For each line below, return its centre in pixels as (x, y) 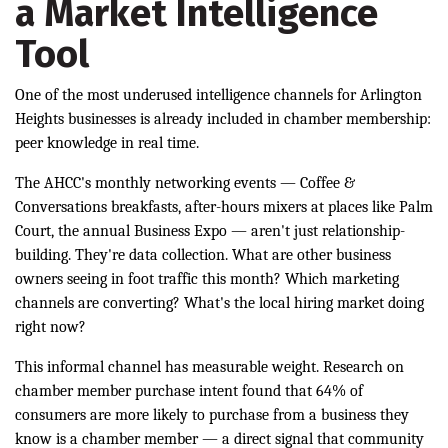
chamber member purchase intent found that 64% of (189, 391)
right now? (50, 327)
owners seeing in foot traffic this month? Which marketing (207, 279)
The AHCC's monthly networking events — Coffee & (185, 183)
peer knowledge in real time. (107, 143)
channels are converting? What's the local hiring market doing (219, 303)
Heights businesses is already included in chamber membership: (223, 119)
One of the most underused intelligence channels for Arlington (218, 95)
